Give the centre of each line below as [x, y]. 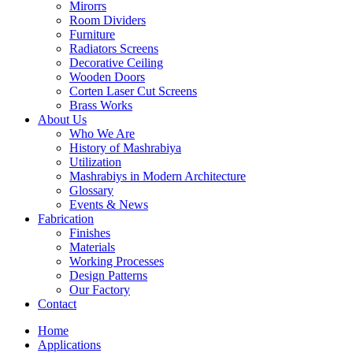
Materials [92, 247]
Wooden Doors [107, 77]
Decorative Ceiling [116, 63]
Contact [57, 304]
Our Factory [100, 290]
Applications [69, 345]
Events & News [109, 204]
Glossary [91, 190]
